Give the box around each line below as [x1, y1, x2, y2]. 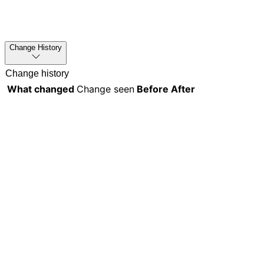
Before [137, 82, 169, 95]
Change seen [77, 82, 134, 95]
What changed [7, 82, 74, 95]
